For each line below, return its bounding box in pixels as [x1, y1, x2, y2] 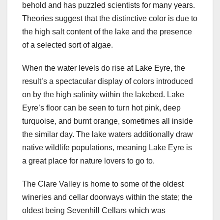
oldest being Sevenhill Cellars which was [22, 206, 165, 215]
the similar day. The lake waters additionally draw [22, 130, 193, 139]
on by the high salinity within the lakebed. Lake [22, 90, 184, 99]
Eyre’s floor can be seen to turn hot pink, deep [22, 104, 181, 112]
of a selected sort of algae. [22, 41, 113, 50]
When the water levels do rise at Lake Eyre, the [22, 64, 185, 73]
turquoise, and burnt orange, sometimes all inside [22, 117, 193, 126]
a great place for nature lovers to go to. [22, 157, 155, 165]
